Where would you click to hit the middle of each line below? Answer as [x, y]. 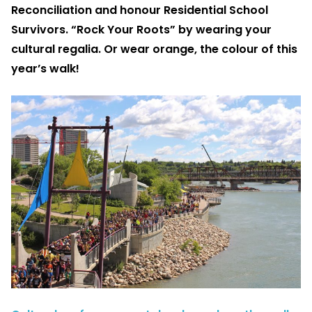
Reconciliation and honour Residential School [140, 10]
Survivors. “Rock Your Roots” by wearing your [141, 29]
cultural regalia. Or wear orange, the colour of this [154, 49]
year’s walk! [45, 68]
